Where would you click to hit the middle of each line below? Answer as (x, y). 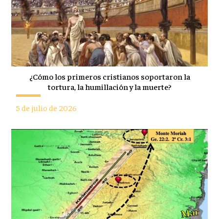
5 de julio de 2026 (46, 108)
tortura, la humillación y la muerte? (109, 87)
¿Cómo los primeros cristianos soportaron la (109, 76)
